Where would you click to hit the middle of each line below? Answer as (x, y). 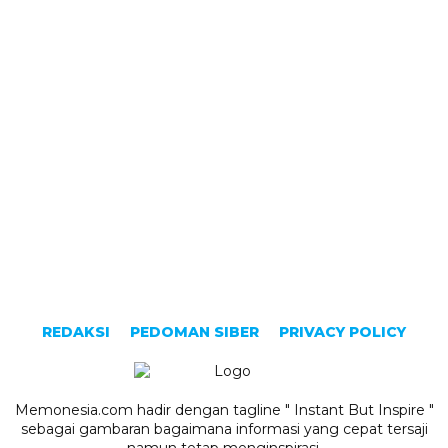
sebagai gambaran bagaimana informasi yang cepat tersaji (224, 428)
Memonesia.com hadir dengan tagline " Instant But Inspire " (224, 409)
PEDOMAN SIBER (194, 331)
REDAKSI (76, 331)
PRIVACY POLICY (342, 331)
